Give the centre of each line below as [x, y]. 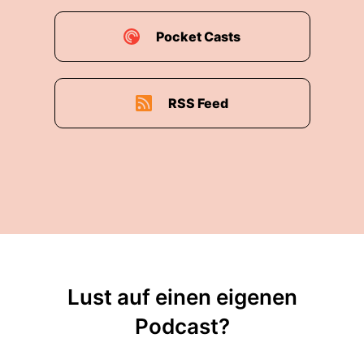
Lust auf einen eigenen [182, 297]
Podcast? [182, 326]
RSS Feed [198, 103]
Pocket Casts [198, 37]
